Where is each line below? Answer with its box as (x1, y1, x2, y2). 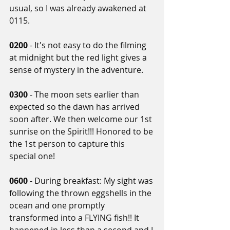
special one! (9, 150, 55, 162)
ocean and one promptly (9, 200, 107, 212)
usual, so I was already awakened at (9, 3, 148, 14)
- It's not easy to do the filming (28, 40, 148, 51)
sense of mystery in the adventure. (9, 64, 143, 76)
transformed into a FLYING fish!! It (9, 212, 141, 224)
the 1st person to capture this (9, 138, 127, 150)
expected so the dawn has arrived (9, 101, 142, 113)
